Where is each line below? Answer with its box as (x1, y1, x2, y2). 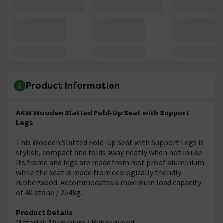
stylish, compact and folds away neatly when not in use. (16, 147, 204, 157)
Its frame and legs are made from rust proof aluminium (16, 157, 204, 167)
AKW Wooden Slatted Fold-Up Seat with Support (16, 107, 189, 117)
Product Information (26, 80, 120, 92)
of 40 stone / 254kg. (16, 187, 82, 197)
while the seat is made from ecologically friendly (16, 167, 181, 177)
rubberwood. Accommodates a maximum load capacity (16, 177, 201, 187)
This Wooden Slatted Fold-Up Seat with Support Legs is (16, 137, 204, 147)
